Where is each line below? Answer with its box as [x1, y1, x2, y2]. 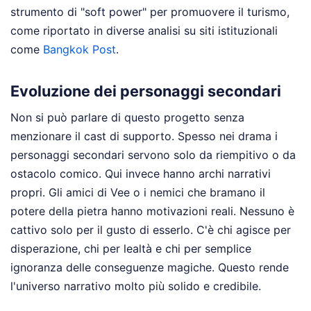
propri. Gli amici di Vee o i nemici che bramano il [10, 185, 265, 200]
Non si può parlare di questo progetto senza [10, 110, 244, 125]
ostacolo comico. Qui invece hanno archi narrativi [10, 167, 271, 181]
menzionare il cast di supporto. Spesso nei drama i [10, 129, 278, 144]
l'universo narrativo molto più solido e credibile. [10, 279, 261, 294]
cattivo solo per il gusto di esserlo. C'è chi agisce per [10, 223, 291, 237]
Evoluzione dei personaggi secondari [10, 82, 281, 101]
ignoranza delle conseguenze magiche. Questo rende [10, 260, 289, 275]
